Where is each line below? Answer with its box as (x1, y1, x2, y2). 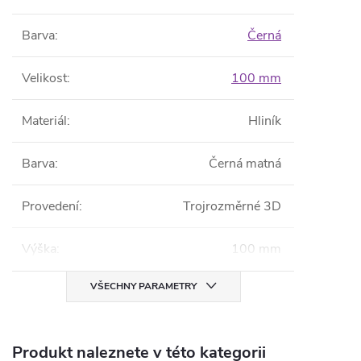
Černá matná (209, 155, 281, 172)
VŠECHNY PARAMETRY (89, 280, 197, 293)
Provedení (22, 197, 79, 215)
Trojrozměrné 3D (183, 197, 281, 215)
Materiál (22, 112, 67, 130)
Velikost (22, 69, 67, 87)
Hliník (248, 112, 281, 130)
